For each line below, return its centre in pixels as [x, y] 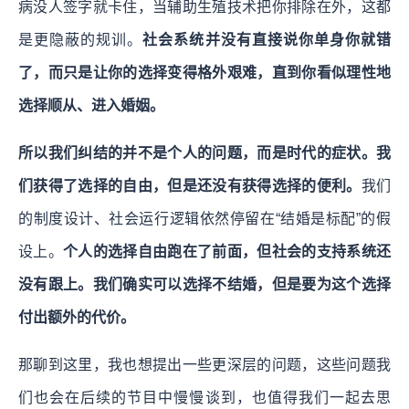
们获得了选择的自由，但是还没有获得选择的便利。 [190, 185]
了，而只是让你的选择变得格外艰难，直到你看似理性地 [204, 72]
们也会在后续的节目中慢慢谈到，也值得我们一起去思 [204, 397]
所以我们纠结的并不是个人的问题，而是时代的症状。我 [204, 152]
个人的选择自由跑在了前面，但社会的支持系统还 [227, 251]
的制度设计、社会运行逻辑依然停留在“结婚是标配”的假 [204, 218]
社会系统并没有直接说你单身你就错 [267, 39]
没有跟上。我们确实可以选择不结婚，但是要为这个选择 [204, 284]
